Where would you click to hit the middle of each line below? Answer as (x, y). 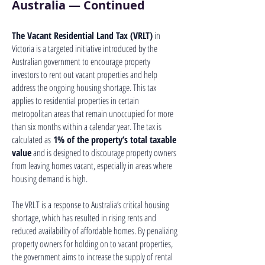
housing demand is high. (50, 179)
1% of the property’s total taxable (114, 140)
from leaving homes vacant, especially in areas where (92, 166)
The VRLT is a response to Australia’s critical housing (91, 205)
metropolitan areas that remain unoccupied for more (93, 114)
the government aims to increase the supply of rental (92, 257)
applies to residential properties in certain (75, 101)
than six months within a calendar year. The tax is (87, 127)
